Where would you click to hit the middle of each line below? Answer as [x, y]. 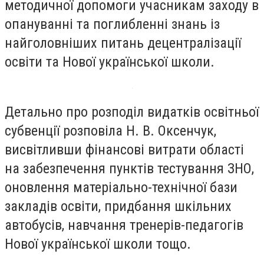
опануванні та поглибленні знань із [112, 24]
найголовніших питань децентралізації [123, 43]
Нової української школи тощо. [98, 244]
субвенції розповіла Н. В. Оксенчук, [110, 131]
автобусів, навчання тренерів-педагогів [124, 225]
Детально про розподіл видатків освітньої [132, 112]
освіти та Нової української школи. [110, 62]
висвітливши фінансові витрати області [124, 150]
